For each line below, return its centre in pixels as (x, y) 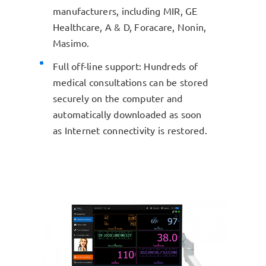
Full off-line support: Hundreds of (125, 66)
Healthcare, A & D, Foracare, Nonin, (129, 26)
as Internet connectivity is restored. (130, 130)
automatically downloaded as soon (127, 114)
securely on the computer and (118, 98)
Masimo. (71, 42)
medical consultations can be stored (130, 82)
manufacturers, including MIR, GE (125, 10)
